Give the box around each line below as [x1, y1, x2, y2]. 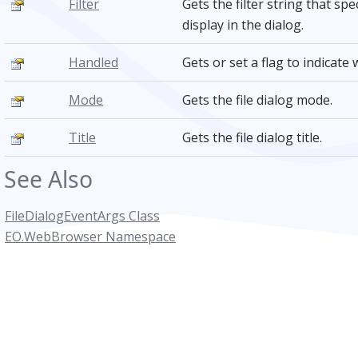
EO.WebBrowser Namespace [5, 228, 176, 245]
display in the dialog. [182, 16, 304, 34]
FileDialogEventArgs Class [5, 207, 160, 225]
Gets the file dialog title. [182, 129, 322, 146]
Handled [69, 54, 118, 71]
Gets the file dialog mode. [182, 91, 332, 109]
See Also [4, 164, 93, 194]
